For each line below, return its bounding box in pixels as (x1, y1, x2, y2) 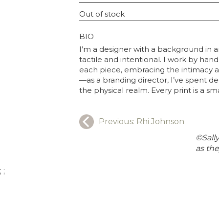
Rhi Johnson (136, 117, 184, 127)
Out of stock (79, 9, 125, 19)
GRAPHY (93, 31, 126, 41)
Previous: (99, 117, 136, 127)
